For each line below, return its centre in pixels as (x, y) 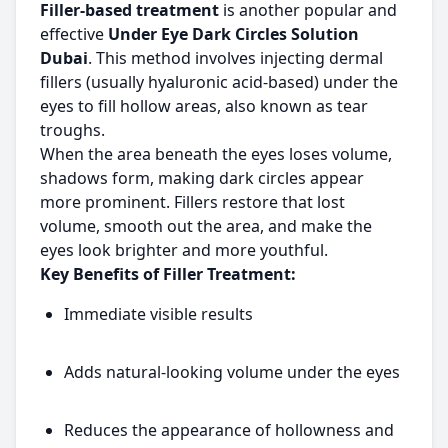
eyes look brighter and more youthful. (184, 250)
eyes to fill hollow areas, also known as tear (204, 106)
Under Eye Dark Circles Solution (233, 34)
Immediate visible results (158, 314)
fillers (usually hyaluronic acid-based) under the (219, 82)
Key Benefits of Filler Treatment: (168, 274)
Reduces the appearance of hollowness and (229, 430)
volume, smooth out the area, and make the (206, 226)
